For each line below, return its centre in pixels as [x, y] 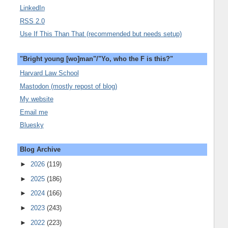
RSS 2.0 [32, 21]
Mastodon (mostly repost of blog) [68, 86]
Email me [34, 112]
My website [36, 99]
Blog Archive [40, 150]
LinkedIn [32, 8]
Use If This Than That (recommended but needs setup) [101, 34]
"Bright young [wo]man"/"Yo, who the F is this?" [96, 59]
